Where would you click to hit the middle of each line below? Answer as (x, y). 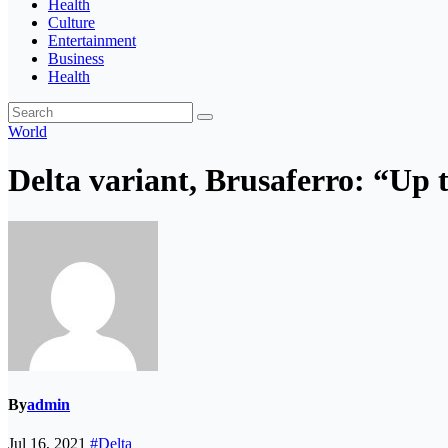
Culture (71, 22)
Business (76, 58)
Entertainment (92, 40)
